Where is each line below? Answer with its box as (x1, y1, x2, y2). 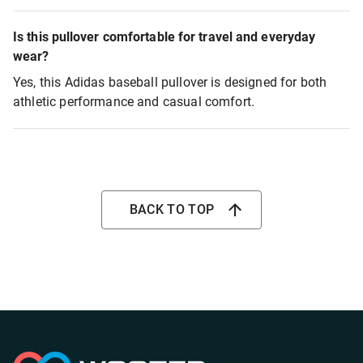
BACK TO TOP (129, 202, 215, 217)
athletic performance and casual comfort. (13, 94, 255, 109)
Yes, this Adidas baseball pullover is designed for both (13, 75, 327, 90)
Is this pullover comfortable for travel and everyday (13, 29, 316, 45)
